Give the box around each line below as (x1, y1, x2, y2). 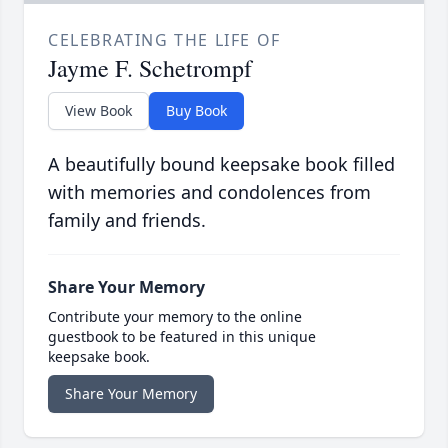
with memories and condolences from (48, 180, 371, 205)
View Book (65, 101, 132, 121)
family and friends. (48, 208, 206, 233)
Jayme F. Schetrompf (48, 52, 252, 85)
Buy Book (166, 101, 227, 121)
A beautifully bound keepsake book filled (48, 152, 395, 177)
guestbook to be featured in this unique (48, 327, 316, 347)
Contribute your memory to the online (48, 307, 302, 327)
